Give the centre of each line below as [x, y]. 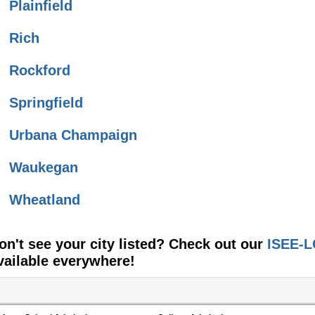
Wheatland [45, 200]
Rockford [40, 71]
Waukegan [44, 168]
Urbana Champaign [73, 135]
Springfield [46, 103]
